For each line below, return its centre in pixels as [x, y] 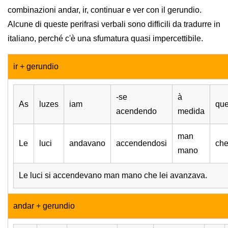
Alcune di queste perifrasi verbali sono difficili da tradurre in [114, 24]
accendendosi [141, 144]
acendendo [136, 111]
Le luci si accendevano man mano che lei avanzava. [113, 176]
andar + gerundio [44, 206]
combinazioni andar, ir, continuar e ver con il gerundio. [105, 10]
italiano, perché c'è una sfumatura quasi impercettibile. [105, 39]
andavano [87, 144]
